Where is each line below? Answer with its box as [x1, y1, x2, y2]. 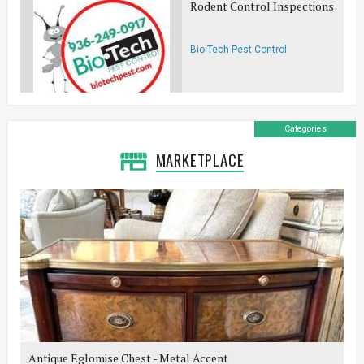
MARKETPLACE [155, 149, 245, 171]
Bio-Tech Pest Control [190, 44, 287, 55]
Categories [284, 123, 327, 134]
